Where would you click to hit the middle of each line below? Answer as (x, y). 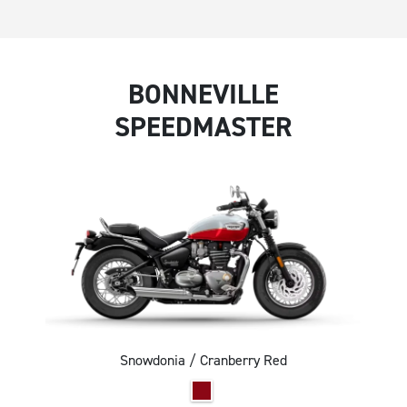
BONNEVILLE (203, 95)
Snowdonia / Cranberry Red (203, 361)
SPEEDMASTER (203, 128)
